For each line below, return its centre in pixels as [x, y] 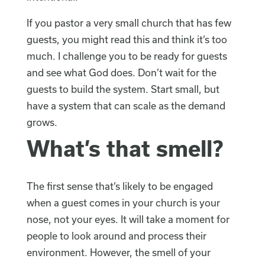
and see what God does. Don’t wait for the [121, 73]
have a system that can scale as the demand [126, 106]
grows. [43, 122]
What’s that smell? [125, 148]
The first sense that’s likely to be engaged [119, 186]
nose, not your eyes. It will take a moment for [128, 219]
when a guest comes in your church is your [123, 203]
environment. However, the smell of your [118, 253]
